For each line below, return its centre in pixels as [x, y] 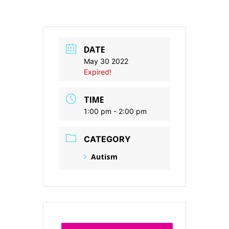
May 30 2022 [106, 61]
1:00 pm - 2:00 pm [115, 111]
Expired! [98, 72]
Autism [104, 157]
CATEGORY [107, 139]
